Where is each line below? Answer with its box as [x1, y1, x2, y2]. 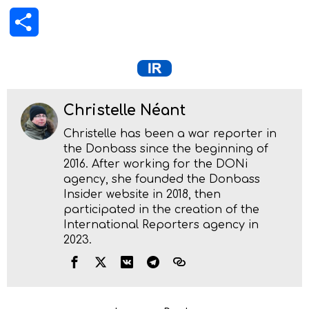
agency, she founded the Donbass [63, 172, 260, 186]
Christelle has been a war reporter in [63, 127, 277, 140]
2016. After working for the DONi [63, 157, 248, 170]
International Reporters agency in [63, 218, 259, 231]
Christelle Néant [63, 102, 186, 119]
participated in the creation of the [63, 203, 259, 216]
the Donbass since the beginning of [63, 142, 268, 155]
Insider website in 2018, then [63, 188, 221, 201]
